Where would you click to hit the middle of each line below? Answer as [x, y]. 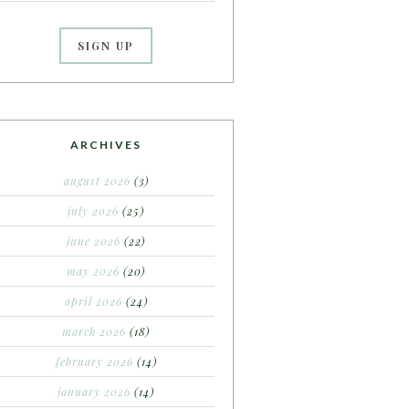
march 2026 [94, 331]
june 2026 [94, 241]
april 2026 [93, 301]
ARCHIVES [106, 145]
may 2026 [93, 271]
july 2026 [93, 211]
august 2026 [97, 181]
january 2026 [94, 392]
